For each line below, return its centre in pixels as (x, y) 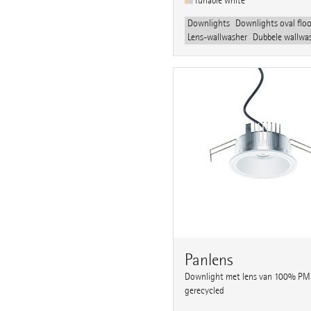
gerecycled (204, 290)
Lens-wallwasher (217, 37)
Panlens (209, 259)
